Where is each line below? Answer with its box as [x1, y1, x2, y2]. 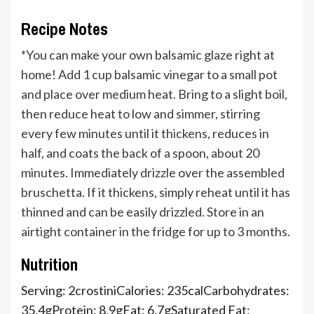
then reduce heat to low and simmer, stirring [21, 106, 260, 122]
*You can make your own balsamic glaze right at [21, 47, 275, 63]
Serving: [21, 282, 68, 299]
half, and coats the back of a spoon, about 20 [21, 145, 259, 161]
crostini [75, 282, 116, 299]
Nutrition [21, 253, 78, 276]
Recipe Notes [21, 18, 108, 41]
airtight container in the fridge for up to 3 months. [21, 224, 290, 240]
